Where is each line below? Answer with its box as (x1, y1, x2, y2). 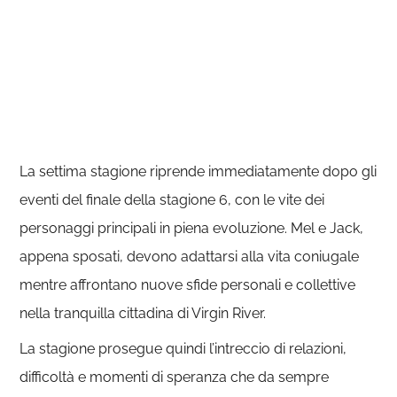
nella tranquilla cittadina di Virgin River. (19, 304, 267, 322)
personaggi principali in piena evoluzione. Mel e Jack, (19, 219, 364, 237)
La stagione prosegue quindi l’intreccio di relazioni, (19, 339, 347, 357)
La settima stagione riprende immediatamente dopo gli (19, 162, 378, 180)
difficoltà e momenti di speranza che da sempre (19, 368, 330, 385)
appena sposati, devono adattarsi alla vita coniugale (19, 247, 360, 265)
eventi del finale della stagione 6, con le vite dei (19, 191, 325, 208)
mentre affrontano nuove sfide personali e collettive (19, 276, 356, 293)
